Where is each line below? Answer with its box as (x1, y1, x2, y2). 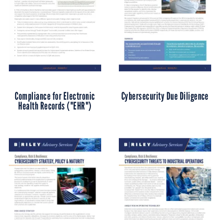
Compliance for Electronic (15, 89, 95, 102)
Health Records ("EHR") (18, 99, 92, 112)
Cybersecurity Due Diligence (121, 89, 209, 102)
